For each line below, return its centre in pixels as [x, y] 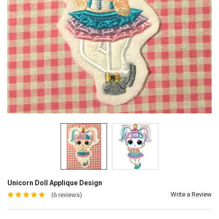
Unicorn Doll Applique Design [55, 183]
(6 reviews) [66, 195]
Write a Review [191, 195]
